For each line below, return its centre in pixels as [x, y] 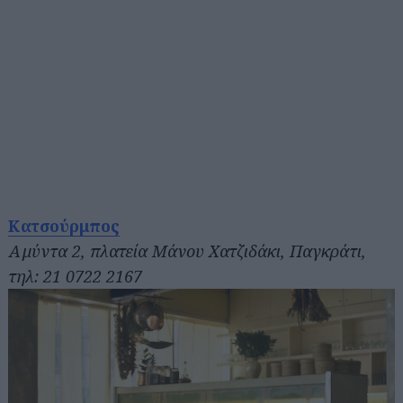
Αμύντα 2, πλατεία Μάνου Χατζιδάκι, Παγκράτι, [187, 251]
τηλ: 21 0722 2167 [75, 277]
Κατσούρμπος [64, 226]
